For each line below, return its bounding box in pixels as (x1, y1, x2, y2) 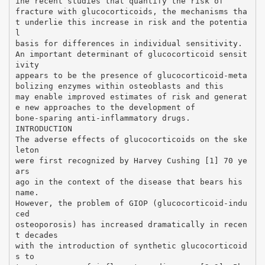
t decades (15, 230, 58, 240)
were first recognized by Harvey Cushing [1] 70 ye (15, 156, 247, 165)
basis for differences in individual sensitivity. (15, 38, 243, 48)
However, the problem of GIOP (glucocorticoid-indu (15, 198, 247, 208)
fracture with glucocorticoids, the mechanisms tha (15, 7, 247, 16)
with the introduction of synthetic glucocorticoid (15, 241, 247, 250)
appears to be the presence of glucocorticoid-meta (15, 70, 247, 80)
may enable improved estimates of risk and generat (15, 92, 247, 101)
